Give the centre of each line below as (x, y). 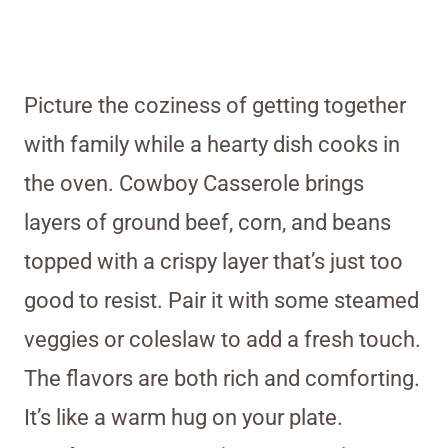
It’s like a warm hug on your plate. (183, 417)
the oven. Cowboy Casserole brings (194, 183)
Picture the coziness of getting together (215, 105)
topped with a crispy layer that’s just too (213, 261)
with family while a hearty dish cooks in (212, 144)
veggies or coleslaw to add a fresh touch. (222, 339)
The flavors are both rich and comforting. (222, 378)
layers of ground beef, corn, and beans (207, 222)
